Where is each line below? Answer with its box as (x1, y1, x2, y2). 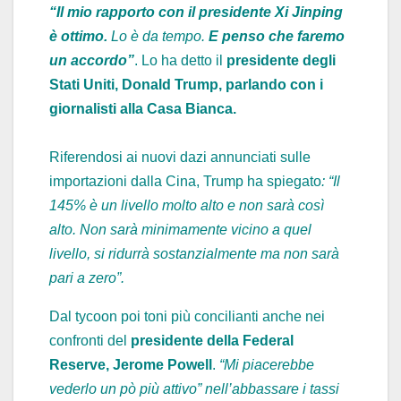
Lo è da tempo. (107, 29, 205, 45)
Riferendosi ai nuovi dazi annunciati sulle (49, 149, 311, 166)
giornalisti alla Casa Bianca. (49, 101, 236, 117)
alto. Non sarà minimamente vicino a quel (49, 222, 311, 238)
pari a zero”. (49, 270, 124, 286)
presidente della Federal (127, 333, 294, 349)
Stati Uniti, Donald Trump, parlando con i (49, 77, 323, 93)
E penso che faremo (205, 29, 345, 45)
